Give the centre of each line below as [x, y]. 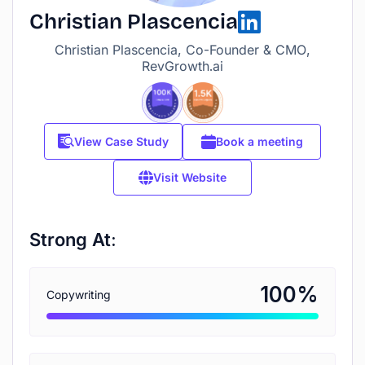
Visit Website [190, 177]
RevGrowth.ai [182, 66]
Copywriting [79, 295]
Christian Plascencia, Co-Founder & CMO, [182, 50]
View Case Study [121, 141]
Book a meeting [259, 141]
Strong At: [73, 240]
